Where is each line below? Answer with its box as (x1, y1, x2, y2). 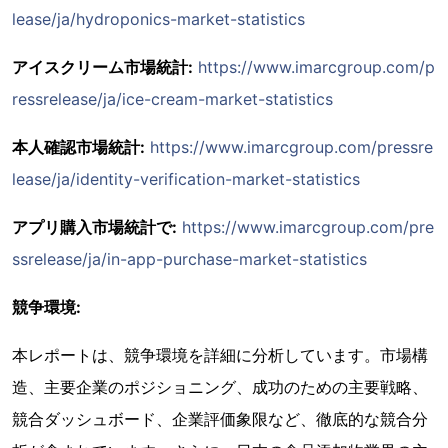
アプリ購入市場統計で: (12, 217, 177, 238)
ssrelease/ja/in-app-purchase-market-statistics (12, 249, 367, 270)
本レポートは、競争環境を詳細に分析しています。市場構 (12, 345, 428, 366)
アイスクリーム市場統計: (12, 57, 193, 78)
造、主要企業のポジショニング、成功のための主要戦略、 (12, 377, 428, 398)
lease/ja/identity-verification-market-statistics (12, 169, 360, 190)
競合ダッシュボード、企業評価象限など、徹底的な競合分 (12, 409, 428, 430)
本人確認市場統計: (12, 137, 145, 158)
